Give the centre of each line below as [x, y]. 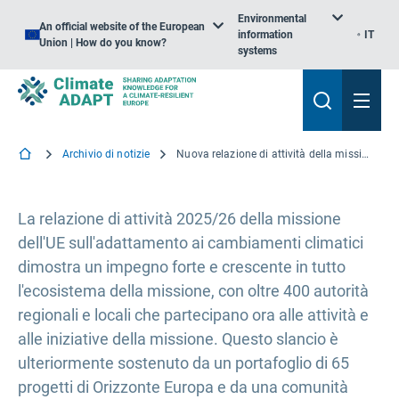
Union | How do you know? [103, 43]
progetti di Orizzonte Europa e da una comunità [183, 387]
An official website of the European [122, 27]
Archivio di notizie [106, 154]
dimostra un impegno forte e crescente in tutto [182, 267]
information [265, 35]
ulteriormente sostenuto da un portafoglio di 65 [183, 363]
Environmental [272, 19]
